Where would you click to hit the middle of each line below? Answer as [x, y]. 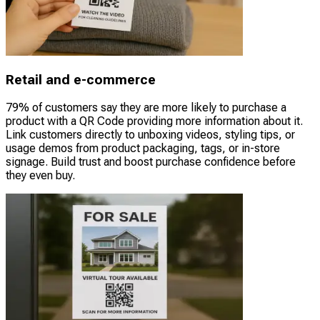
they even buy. [40, 176]
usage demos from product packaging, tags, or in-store [143, 149]
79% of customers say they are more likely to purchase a [146, 108]
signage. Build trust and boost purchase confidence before [151, 162]
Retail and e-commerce [81, 80]
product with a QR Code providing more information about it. [154, 121]
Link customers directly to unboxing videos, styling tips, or [150, 135]
